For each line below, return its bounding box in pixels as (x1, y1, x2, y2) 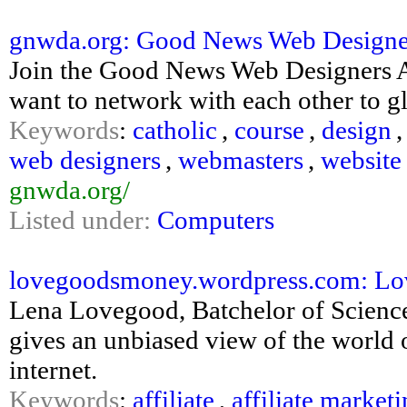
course (234, 115, 304, 144)
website (321, 145, 402, 174)
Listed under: (9, 205, 157, 234)
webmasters (178, 145, 303, 174)
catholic (133, 115, 217, 144)
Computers (157, 205, 274, 234)
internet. (9, 355, 97, 384)
